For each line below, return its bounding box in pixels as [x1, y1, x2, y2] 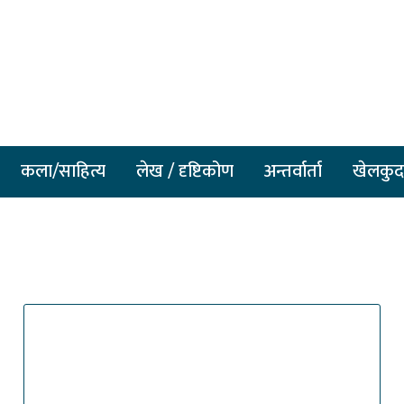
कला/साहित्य [21, 155, 106, 187]
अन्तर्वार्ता [264, 155, 322, 187]
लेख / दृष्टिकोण [136, 155, 234, 187]
